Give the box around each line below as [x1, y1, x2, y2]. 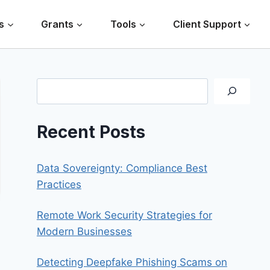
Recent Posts [36, 122, 145, 143]
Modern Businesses [36, 225, 132, 237]
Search [36, 80, 70, 92]
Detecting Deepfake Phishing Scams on [36, 256, 227, 268]
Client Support [172, 17, 241, 30]
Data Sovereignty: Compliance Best [36, 162, 207, 174]
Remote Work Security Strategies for [36, 209, 212, 221]
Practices [36, 178, 81, 190]
